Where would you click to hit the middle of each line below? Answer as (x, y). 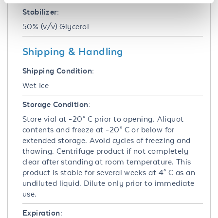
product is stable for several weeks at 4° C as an (109, 172)
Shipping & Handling (73, 51)
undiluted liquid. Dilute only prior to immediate (109, 183)
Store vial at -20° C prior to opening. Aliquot (103, 119)
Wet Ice (36, 85)
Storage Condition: (57, 104)
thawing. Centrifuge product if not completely (106, 151)
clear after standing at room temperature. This (107, 162)
